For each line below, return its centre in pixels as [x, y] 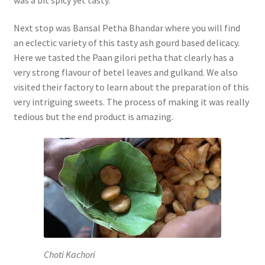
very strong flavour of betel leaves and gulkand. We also [125, 72]
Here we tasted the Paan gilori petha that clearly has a [123, 58]
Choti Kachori [70, 254]
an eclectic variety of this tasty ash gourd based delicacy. [126, 43]
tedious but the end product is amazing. [93, 117]
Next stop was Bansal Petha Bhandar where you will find [127, 28]
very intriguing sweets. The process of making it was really [131, 102]
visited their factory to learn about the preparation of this [131, 87]
